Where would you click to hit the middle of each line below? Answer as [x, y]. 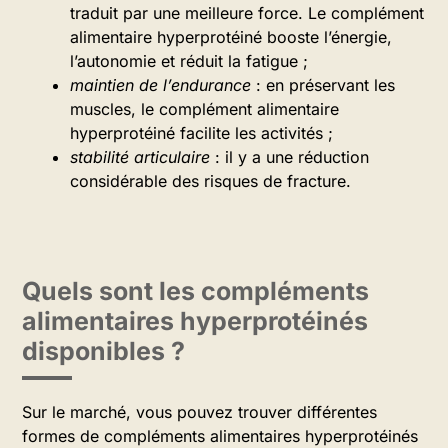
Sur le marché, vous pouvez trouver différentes [199, 412]
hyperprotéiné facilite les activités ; [201, 133]
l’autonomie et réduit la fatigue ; [189, 61]
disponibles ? [103, 351]
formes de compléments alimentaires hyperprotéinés [220, 436]
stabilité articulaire [140, 157]
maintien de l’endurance [160, 85]
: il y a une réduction [289, 157]
